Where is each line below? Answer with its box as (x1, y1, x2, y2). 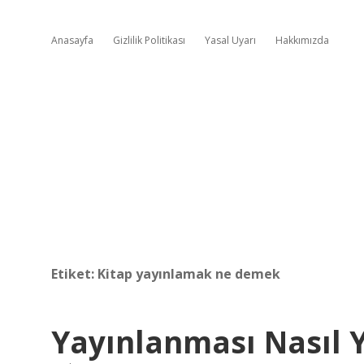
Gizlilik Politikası (113, 33, 185, 47)
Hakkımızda (275, 33, 329, 47)
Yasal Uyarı (205, 33, 256, 47)
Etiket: (51, 265, 97, 283)
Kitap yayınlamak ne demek (97, 265, 280, 283)
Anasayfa (51, 33, 93, 47)
